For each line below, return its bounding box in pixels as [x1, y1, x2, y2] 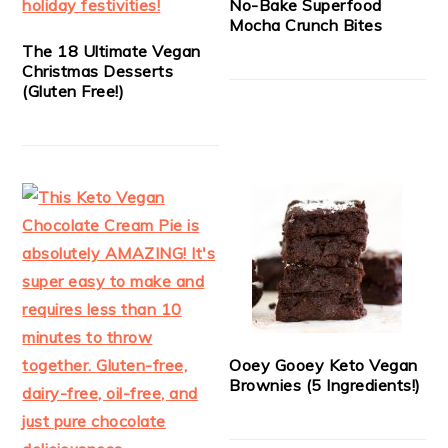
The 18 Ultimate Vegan [22, 40, 201, 61]
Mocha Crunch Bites [229, 14, 383, 35]
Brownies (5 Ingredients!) [229, 374, 421, 395]
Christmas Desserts [22, 60, 174, 81]
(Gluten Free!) [22, 80, 125, 101]
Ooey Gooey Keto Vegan [229, 354, 418, 375]
